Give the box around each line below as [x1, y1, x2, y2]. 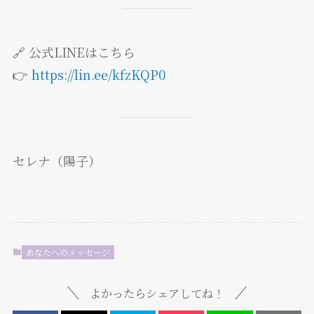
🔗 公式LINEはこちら [12, 43, 135, 62]
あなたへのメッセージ [25, 245, 110, 258]
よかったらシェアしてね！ [90, 285, 224, 302]
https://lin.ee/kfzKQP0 [31, 65, 165, 84]
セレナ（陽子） [12, 151, 101, 170]
